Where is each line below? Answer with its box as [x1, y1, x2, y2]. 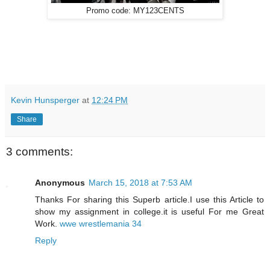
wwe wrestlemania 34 [60, 219, 142, 229]
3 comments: [6, 145, 73, 158]
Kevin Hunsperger [11, 95, 80, 105]
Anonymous [35, 178, 85, 188]
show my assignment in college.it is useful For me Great [35, 207, 264, 217]
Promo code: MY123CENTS [86, 6, 184, 15]
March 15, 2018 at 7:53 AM [89, 178, 192, 188]
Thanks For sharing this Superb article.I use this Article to [35, 195, 264, 205]
